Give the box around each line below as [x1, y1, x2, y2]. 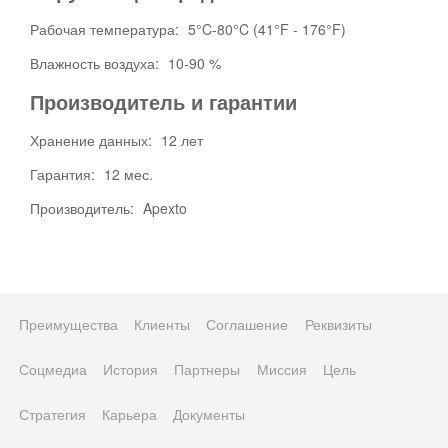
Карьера [101, 404, 157, 424]
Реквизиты [304, 314, 372, 334]
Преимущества [18, 314, 118, 334]
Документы [173, 404, 246, 424]
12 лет [161, 130, 203, 150]
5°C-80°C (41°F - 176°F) [188, 19, 346, 39]
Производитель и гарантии [30, 87, 297, 116]
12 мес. [104, 164, 153, 184]
